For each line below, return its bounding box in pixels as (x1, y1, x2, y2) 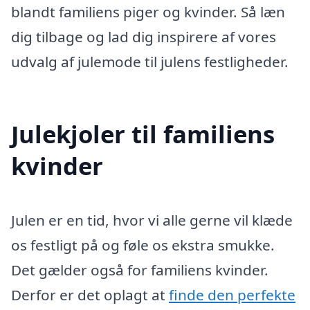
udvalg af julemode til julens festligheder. (11, 51, 289, 71)
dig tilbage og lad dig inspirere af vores (11, 26, 276, 46)
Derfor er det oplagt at (11, 285, 169, 305)
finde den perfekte (169, 285, 295, 305)
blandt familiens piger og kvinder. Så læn (11, 1, 285, 21)
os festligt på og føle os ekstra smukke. (11, 235, 275, 255)
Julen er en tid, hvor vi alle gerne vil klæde (11, 210, 293, 230)
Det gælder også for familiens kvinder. (11, 260, 268, 280)
